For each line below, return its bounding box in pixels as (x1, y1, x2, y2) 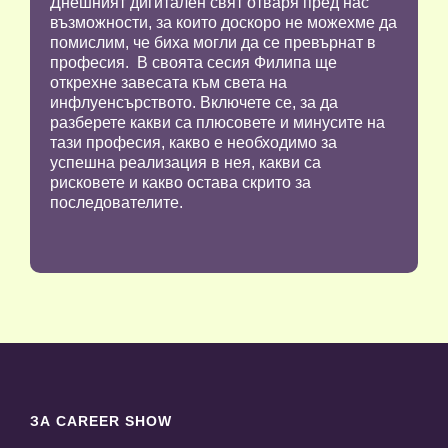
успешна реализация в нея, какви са (50, 154, 321, 172)
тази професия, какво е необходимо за (50, 134, 337, 152)
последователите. (50, 194, 183, 212)
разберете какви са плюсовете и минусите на (50, 114, 385, 132)
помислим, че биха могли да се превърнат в (50, 34, 376, 52)
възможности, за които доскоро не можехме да (50, 14, 397, 32)
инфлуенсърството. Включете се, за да (50, 94, 338, 112)
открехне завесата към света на (50, 74, 287, 92)
